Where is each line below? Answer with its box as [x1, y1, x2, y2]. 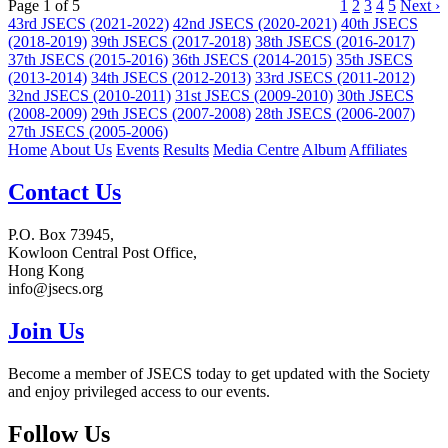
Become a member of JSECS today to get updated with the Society [8, 364, 430, 382]
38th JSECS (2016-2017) [255, 33, 415, 51]
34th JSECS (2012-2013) [91, 69, 251, 87]
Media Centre [213, 141, 299, 159]
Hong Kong [8, 261, 84, 279]
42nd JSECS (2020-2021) [173, 15, 337, 33]
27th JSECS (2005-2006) [8, 123, 168, 141]
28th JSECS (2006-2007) [255, 105, 415, 123]
